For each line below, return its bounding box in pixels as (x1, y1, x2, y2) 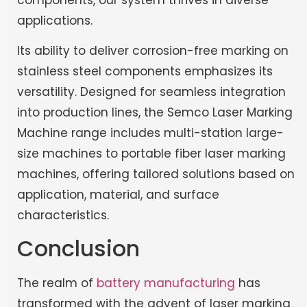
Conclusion (17, 232, 140, 264)
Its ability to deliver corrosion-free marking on (17, 42, 288, 60)
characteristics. (17, 207, 109, 224)
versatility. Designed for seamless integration (17, 84, 286, 101)
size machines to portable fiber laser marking (17, 145, 286, 162)
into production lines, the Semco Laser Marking (17, 104, 293, 121)
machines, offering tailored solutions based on (17, 166, 295, 183)
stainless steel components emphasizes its (17, 63, 273, 80)
